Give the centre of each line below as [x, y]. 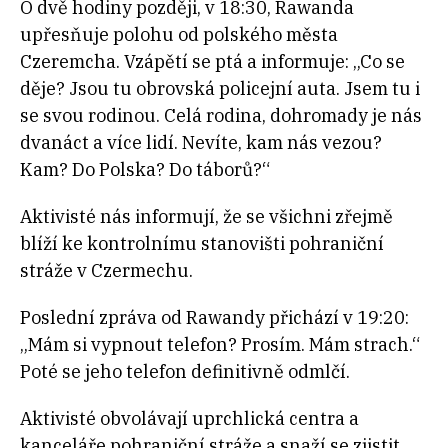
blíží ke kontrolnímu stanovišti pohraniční [202, 244]
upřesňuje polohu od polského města [179, 35]
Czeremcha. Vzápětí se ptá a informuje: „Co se [212, 62]
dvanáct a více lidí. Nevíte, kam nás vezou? [201, 143]
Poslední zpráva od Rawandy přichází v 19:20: [214, 318]
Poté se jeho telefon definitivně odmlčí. [185, 372]
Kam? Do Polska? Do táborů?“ [145, 170]
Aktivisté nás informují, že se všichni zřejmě [206, 217]
